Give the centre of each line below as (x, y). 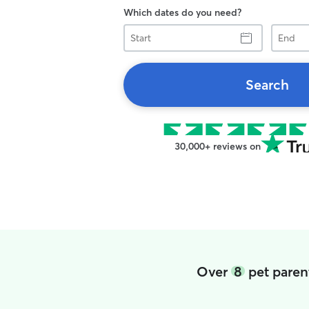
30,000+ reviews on (217, 146)
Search (267, 84)
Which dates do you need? (182, 12)
